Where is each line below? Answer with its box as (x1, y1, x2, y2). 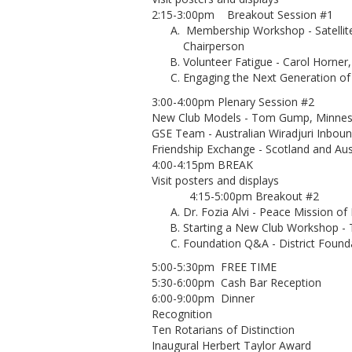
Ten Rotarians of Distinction (152, 322, 295, 337)
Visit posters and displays (152, 172, 279, 188)
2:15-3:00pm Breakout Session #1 (152, 7, 333, 22)
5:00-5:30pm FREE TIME (152, 259, 277, 274)
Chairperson (183, 38, 244, 53)
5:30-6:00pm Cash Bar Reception (152, 275, 321, 290)
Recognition (152, 306, 212, 321)
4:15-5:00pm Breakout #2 (152, 188, 319, 203)
